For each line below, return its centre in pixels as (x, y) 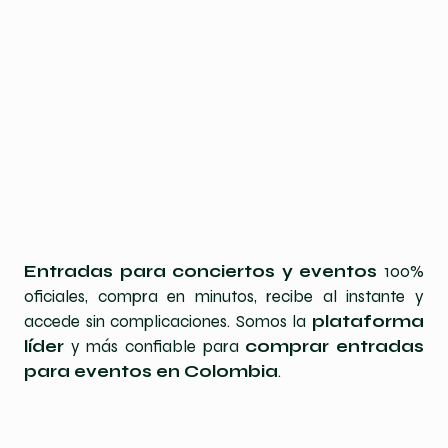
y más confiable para (155, 346)
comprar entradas (335, 346)
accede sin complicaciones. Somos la (168, 321)
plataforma (368, 321)
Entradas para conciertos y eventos (201, 271)
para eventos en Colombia (151, 371)
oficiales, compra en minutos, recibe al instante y (224, 296)
